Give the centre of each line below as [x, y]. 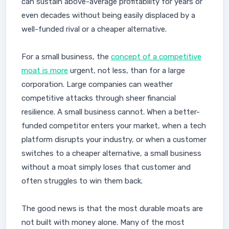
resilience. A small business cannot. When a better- [111, 112]
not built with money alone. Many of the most [103, 222]
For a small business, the [66, 57]
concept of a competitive [156, 57]
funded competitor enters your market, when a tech [114, 126]
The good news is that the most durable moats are [112, 209]
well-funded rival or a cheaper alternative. [94, 29]
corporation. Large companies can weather [97, 84]
